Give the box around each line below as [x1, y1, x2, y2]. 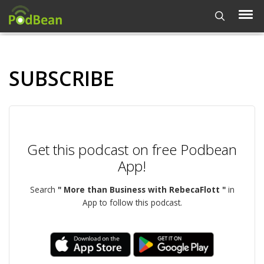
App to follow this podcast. [82, 197, 182, 208]
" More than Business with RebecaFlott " [57, 184, 226, 195]
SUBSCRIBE [9, 65, 114, 92]
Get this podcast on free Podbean [27, 140, 237, 159]
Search [29, 184, 58, 195]
